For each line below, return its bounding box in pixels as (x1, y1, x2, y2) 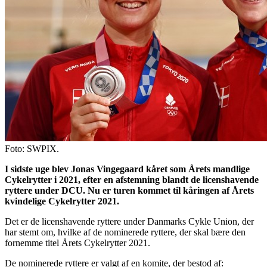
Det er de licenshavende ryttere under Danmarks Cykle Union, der (5, 216, 254, 227)
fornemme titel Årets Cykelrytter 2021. (5, 238, 153, 249)
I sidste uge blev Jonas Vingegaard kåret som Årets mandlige (5, 164, 250, 175)
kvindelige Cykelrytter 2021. (5, 196, 119, 207)
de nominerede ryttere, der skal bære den (93, 227, 246, 238)
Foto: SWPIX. (5, 144, 61, 154)
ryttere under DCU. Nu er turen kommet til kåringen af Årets (5, 185, 254, 196)
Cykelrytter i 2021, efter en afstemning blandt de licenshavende (5, 175, 259, 185)
